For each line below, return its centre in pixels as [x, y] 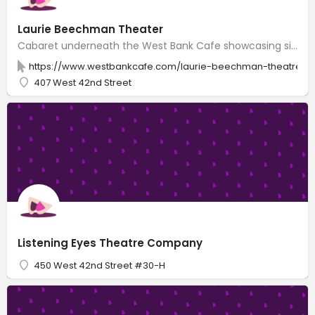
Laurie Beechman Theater [90, 29]
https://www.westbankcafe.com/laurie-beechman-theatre [165, 66]
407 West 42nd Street [83, 82]
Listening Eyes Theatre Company [110, 243]
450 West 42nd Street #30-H [99, 265]
